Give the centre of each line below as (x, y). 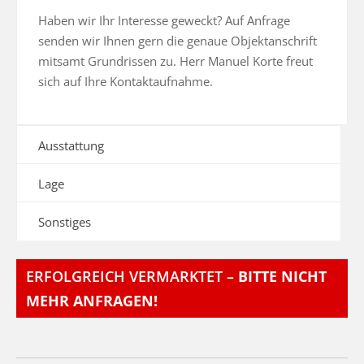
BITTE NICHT (282, 277)
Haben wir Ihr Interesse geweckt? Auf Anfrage (164, 21)
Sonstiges (65, 222)
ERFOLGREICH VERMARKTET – (132, 277)
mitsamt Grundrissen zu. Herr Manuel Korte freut (175, 61)
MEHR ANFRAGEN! (92, 301)
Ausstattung (71, 146)
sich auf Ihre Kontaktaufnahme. (126, 82)
